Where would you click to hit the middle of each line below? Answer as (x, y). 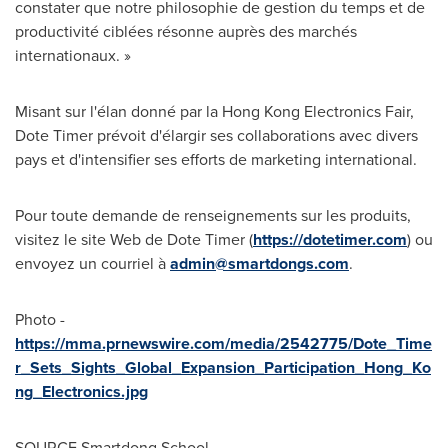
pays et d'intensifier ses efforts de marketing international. (216, 159)
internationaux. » (73, 55)
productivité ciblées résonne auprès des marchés (186, 31)
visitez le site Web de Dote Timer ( (134, 239)
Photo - (40, 319)
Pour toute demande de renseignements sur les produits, (213, 215)
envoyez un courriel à (92, 263)
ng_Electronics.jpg (81, 391)
